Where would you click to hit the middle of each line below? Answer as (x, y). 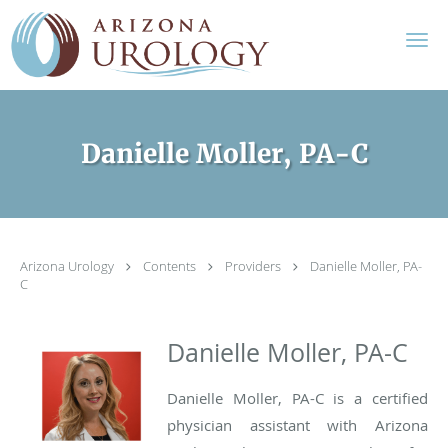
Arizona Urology (68, 266)
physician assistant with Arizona (297, 424)
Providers (254, 266)
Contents (171, 266)
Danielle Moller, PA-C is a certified (297, 397)
